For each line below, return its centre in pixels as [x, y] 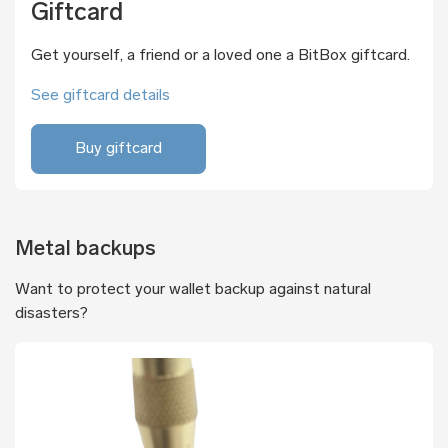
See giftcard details [100, 95]
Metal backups [85, 249]
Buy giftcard [118, 148]
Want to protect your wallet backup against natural [193, 289]
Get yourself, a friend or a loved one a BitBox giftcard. [220, 55]
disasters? [51, 313]
